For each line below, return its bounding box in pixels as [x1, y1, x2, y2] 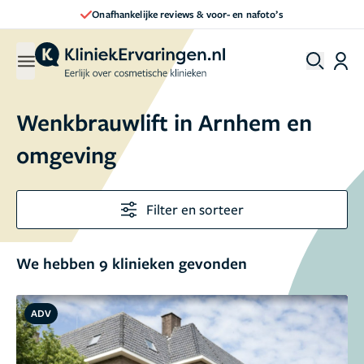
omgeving [16, 139, 116, 170]
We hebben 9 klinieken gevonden [16, 253, 247, 274]
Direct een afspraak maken [128, 6, 248, 21]
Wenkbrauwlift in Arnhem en [16, 106, 312, 137]
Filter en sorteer [145, 200, 244, 219]
